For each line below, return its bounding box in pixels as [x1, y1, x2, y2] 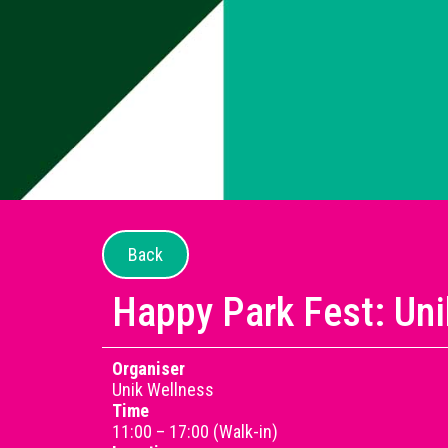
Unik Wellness [112, 379, 214, 400]
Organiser [112, 358, 185, 379]
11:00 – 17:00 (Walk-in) [112, 421, 278, 442]
